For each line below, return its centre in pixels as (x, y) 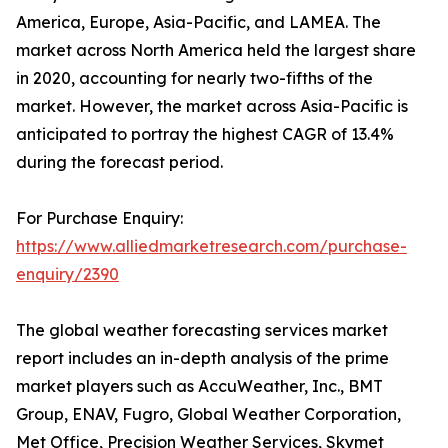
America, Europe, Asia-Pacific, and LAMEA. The (198, 22)
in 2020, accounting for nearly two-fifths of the (194, 78)
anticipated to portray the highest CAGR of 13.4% (205, 134)
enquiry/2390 (67, 274)
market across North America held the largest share (216, 50)
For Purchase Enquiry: (99, 218)
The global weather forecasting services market (202, 330)
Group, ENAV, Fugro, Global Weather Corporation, (208, 414)
